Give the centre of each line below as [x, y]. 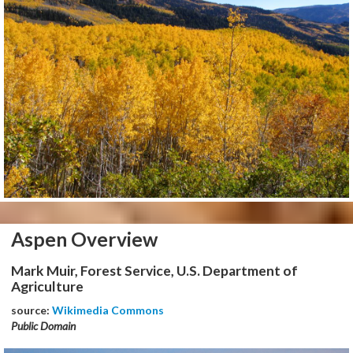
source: [32, 310]
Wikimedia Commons [108, 310]
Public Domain [43, 326]
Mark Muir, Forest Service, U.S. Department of [154, 271]
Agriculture [47, 287]
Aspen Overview [84, 240]
